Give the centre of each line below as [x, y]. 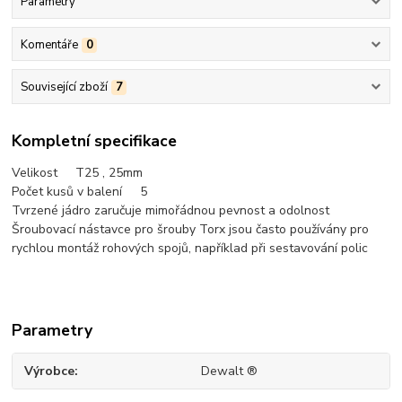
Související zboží [64, 87]
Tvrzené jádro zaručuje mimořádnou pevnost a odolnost [171, 211]
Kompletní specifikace [95, 141]
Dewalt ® [229, 371]
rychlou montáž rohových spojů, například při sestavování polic [190, 249]
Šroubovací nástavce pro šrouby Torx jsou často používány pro [191, 230]
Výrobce [50, 371]
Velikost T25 [56, 173]
